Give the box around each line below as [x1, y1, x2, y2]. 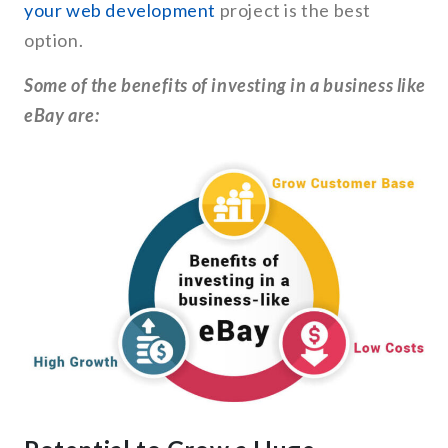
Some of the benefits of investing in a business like [24, 73, 426, 96]
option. [24, 28, 84, 51]
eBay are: [24, 103, 100, 126]
